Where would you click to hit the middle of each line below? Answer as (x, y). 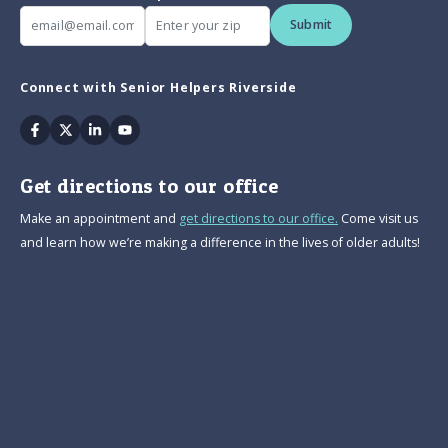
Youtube (155, 128)
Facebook (69, 128)
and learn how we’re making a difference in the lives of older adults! (220, 243)
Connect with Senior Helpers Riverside (158, 88)
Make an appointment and (99, 219)
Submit (311, 25)
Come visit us (378, 219)
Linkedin (125, 128)
